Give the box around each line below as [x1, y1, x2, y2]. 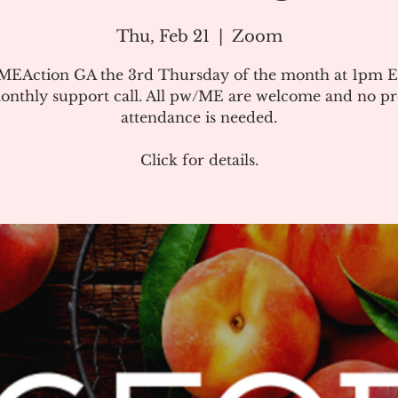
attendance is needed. [121, 108, 277, 126]
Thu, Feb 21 [115, 27, 210, 46]
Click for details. [139, 151, 259, 169]
